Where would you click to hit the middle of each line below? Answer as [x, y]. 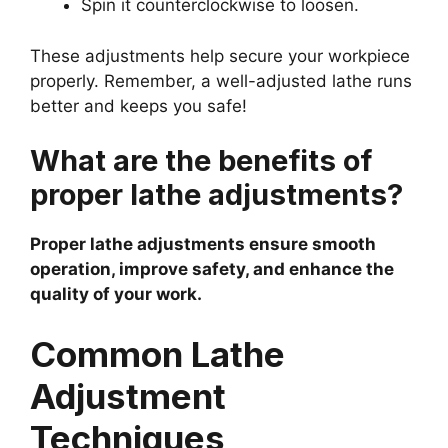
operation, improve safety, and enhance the [212, 269]
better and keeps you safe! [138, 105]
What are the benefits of [201, 161]
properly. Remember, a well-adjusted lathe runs [221, 80]
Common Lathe [157, 353]
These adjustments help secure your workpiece [220, 55]
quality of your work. [116, 294]
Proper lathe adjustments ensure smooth [203, 244]
